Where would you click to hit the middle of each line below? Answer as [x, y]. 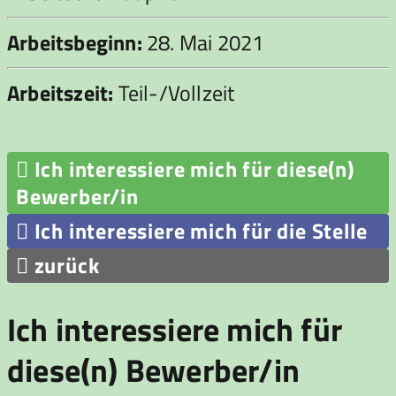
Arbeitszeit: [61, 93]
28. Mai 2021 [203, 43]
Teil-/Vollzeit [174, 93]
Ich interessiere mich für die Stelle [198, 231]
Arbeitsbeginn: [75, 43]
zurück [64, 266]
